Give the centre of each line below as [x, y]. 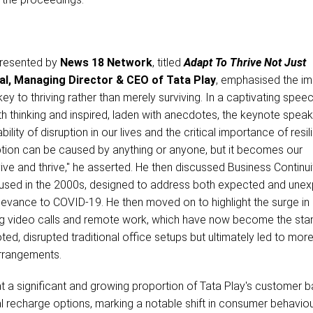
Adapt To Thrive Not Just [245, 63]
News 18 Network [106, 63]
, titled [168, 63]
